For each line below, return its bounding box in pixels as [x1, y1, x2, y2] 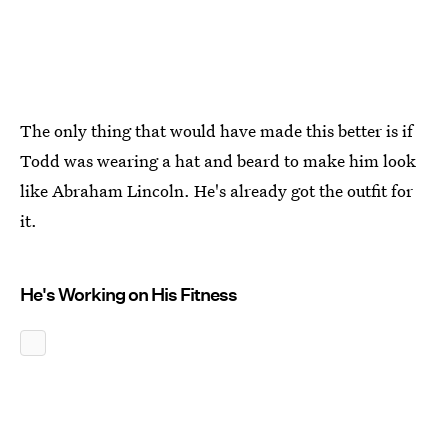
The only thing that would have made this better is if [20, 119, 413, 143]
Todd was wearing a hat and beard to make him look [20, 149, 416, 173]
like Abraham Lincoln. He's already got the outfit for [20, 179, 413, 203]
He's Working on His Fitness [20, 284, 237, 306]
